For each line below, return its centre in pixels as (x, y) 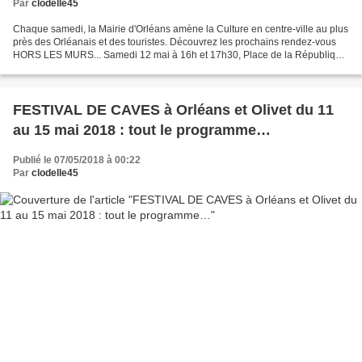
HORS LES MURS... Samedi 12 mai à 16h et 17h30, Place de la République (180, 55)
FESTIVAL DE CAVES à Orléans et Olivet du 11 (173, 109)
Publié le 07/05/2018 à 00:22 (77, 160)
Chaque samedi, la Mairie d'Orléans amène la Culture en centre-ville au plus (181, 29)
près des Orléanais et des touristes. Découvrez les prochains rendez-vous (175, 42)
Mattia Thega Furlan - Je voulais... (87, 67)
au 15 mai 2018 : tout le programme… (142, 130)
